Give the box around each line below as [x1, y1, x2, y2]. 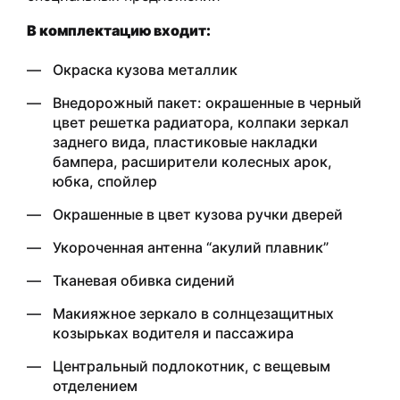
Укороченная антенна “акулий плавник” [53, 237, 329, 256]
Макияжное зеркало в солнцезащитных [53, 304, 334, 322]
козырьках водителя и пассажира [53, 323, 294, 342]
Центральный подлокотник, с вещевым [53, 356, 330, 375]
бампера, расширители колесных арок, [53, 152, 332, 171]
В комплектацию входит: [27, 21, 211, 39]
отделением [53, 376, 137, 395]
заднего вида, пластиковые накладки [53, 132, 318, 151]
